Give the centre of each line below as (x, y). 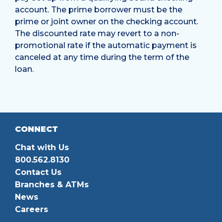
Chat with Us (42, 147)
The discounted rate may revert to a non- (97, 33)
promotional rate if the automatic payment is (106, 45)
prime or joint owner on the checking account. (107, 21)
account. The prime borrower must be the (99, 9)
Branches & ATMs (52, 184)
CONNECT (36, 129)
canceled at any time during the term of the (102, 57)
